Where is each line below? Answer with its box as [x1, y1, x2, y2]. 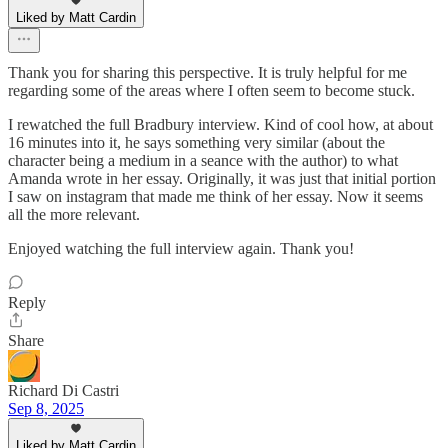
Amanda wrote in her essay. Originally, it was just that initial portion [8, 170, 436, 188]
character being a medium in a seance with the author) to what [8, 152, 398, 170]
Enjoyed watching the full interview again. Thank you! [8, 240, 354, 258]
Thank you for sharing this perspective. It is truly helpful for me [8, 64, 407, 82]
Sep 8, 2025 [8, 400, 84, 418]
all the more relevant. [8, 206, 140, 224]
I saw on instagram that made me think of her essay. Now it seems [8, 188, 423, 206]
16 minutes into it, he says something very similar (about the [8, 134, 385, 152]
